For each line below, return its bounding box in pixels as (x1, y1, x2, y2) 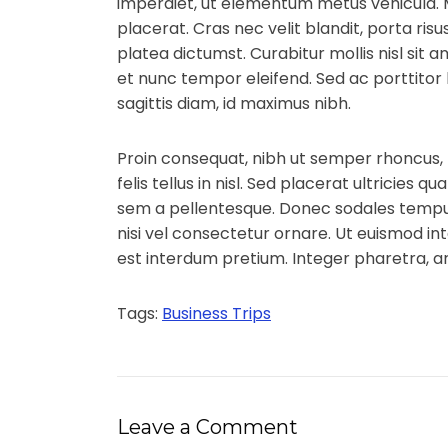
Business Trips (162, 301, 271, 325)
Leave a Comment (117, 414, 298, 439)
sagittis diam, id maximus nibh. (117, 91, 351, 115)
